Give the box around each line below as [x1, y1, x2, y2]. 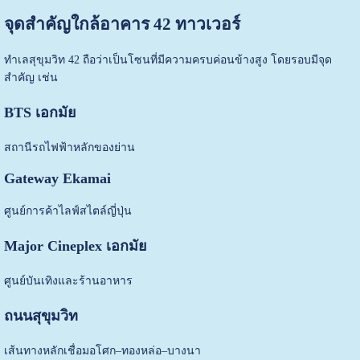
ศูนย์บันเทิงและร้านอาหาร [3, 275, 133, 288]
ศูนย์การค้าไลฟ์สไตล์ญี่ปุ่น [3, 205, 132, 218]
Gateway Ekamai [3, 170, 111, 187]
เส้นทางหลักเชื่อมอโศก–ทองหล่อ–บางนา [3, 345, 201, 358]
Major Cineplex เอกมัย [3, 238, 147, 255]
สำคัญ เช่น [3, 72, 58, 84]
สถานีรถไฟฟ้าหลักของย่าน [3, 141, 135, 154]
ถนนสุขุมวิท [3, 308, 78, 325]
